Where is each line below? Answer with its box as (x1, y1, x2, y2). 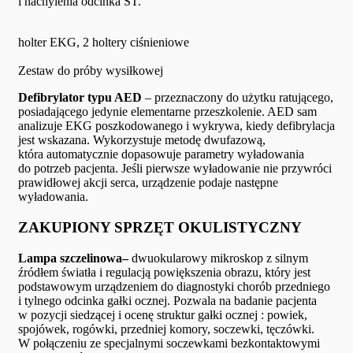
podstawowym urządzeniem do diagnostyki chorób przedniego (18, 279, 330, 293)
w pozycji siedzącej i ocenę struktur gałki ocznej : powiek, (18, 307, 307, 321)
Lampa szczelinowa (18, 251, 122, 265)
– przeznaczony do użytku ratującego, (142, 91, 333, 105)
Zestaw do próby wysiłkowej (18, 64, 163, 78)
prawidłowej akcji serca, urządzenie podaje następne (18, 176, 278, 190)
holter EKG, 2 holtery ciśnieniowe (18, 35, 189, 50)
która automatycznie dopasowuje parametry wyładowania (18, 147, 304, 162)
